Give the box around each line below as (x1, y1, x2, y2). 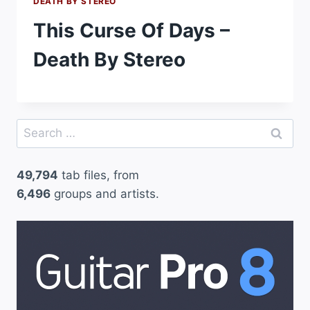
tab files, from (58, 167, 139, 182)
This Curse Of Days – (33, 18, 230, 42)
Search (16, 120, 55, 134)
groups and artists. (51, 186, 159, 201)
